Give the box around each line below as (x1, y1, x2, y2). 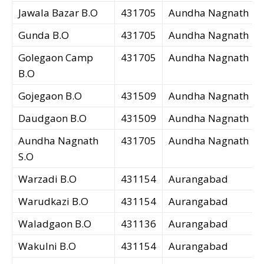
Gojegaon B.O (18, 89, 82, 103)
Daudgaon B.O (18, 111, 87, 126)
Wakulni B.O (18, 239, 76, 253)
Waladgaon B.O (18, 217, 91, 231)
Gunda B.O (18, 28, 69, 42)
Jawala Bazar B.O (18, 6, 98, 20)
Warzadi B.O (18, 172, 77, 186)
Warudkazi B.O (18, 194, 88, 209)
